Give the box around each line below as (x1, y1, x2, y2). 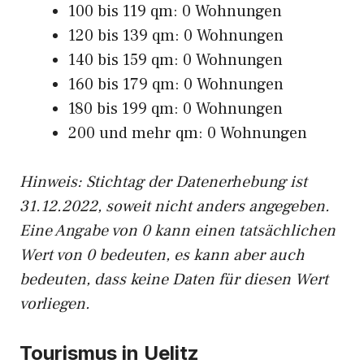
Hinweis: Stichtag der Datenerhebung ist (19, 171, 307, 193)
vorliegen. (19, 293, 90, 314)
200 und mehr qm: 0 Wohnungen (68, 123, 307, 144)
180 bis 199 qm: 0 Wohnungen (68, 98, 283, 119)
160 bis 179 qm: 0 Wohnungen (68, 74, 284, 95)
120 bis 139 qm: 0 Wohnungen (68, 25, 284, 46)
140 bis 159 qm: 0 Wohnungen (68, 50, 283, 71)
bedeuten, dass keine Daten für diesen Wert (19, 269, 328, 290)
